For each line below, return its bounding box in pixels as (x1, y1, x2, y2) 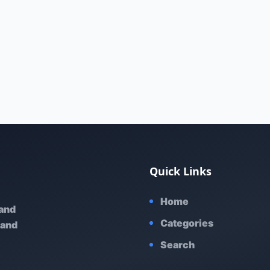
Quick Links (149, 164, 212, 178)
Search (160, 239, 195, 251)
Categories (160, 217, 213, 229)
